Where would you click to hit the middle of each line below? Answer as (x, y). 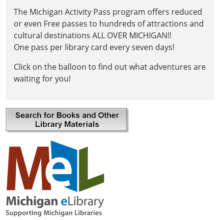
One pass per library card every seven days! (94, 47)
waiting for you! (42, 78)
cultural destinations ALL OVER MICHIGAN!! (95, 35)
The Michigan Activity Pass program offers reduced (108, 12)
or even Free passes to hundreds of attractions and (109, 23)
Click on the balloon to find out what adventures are (110, 67)
